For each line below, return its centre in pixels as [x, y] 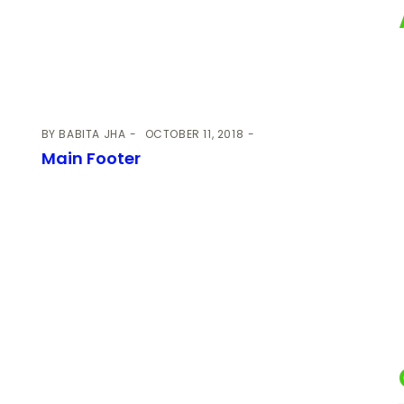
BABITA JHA [92, 133]
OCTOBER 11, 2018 [194, 133]
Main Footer [91, 158]
